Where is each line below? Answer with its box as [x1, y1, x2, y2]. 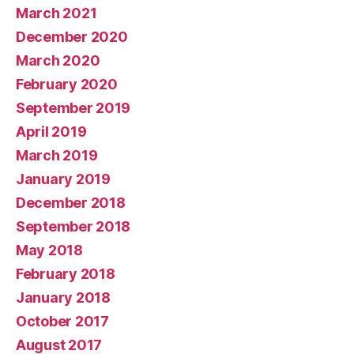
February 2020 [16, 76, 118, 93]
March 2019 [16, 147, 98, 164]
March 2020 [16, 52, 100, 70]
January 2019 [16, 171, 111, 188]
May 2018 [16, 242, 83, 259]
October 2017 [16, 313, 109, 330]
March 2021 [16, 5, 97, 22]
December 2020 [16, 28, 128, 46]
